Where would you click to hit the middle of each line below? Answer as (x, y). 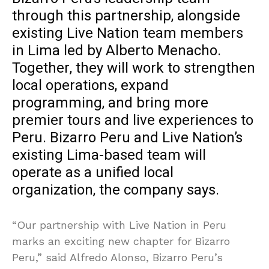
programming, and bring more (110, 103)
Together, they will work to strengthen (134, 68)
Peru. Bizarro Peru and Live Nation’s (127, 138)
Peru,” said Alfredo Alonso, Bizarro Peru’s (117, 258)
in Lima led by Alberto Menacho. (116, 51)
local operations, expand (90, 86)
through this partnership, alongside (126, 16)
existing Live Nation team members (128, 34)
